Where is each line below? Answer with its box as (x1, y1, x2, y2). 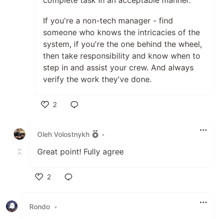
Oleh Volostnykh (37, 130, 89, 138)
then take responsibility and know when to (43, 51, 200, 61)
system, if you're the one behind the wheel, (43, 39, 202, 49)
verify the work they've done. (43, 74, 152, 85)
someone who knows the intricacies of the (43, 27, 200, 38)
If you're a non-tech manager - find (43, 16, 173, 26)
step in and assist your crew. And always (43, 63, 194, 73)
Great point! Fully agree (37, 147, 124, 157)
